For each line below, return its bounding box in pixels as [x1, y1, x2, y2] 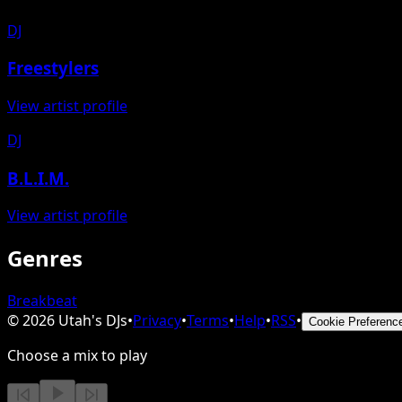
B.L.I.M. [7, 166, 69, 189]
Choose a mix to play [7, 345, 147, 366]
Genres [7, 243, 83, 274]
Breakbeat [7, 291, 77, 311]
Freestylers [7, 57, 99, 80]
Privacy [133, 310, 181, 331]
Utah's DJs [58, 310, 127, 331]
